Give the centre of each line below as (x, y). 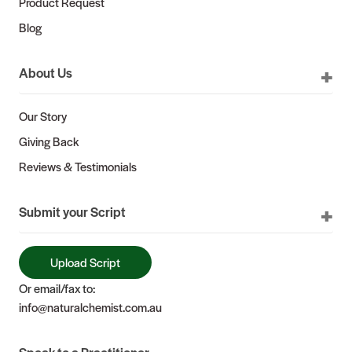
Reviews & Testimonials (78, 167)
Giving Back (49, 141)
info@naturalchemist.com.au (90, 307)
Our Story (43, 116)
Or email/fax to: (57, 288)
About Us (46, 73)
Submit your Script (72, 212)
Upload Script (85, 262)
